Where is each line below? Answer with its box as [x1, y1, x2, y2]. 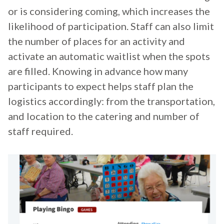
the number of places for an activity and [8, 35, 185, 47]
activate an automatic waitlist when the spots [8, 50, 210, 62]
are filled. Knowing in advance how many [8, 65, 188, 77]
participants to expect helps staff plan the [8, 80, 193, 92]
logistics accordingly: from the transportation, [8, 95, 215, 107]
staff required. [8, 125, 73, 137]
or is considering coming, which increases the [8, 5, 210, 17]
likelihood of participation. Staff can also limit [8, 20, 214, 32]
